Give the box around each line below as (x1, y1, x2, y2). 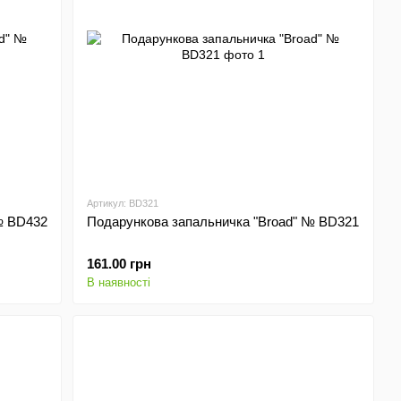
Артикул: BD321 (87, 198, 159, 209)
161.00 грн (87, 256, 152, 271)
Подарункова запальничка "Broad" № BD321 (87, 214, 360, 229)
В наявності (87, 276, 151, 289)
